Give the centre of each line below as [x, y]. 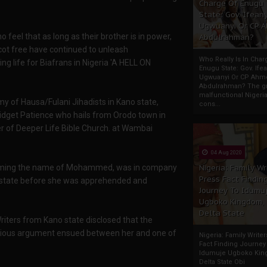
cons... [210, 104]
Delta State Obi [222, 262]
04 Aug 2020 [226, 153]
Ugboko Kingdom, [232, 202]
